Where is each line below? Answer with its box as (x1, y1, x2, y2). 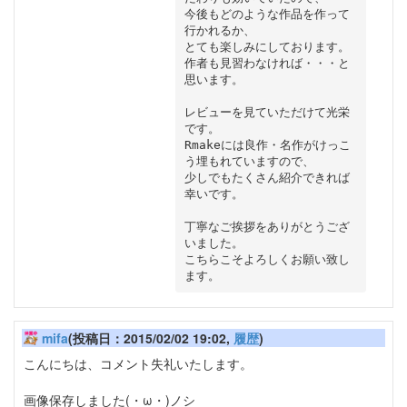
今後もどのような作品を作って (184, 6, 350, 21)
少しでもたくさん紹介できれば (184, 170, 350, 184)
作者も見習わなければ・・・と (184, 55, 350, 70)
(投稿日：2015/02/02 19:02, (68, 329, 233, 348)
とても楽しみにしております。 (184, 39, 350, 54)
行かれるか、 (184, 23, 255, 37)
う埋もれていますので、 (184, 154, 314, 168)
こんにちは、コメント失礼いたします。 (24, 354, 253, 373)
